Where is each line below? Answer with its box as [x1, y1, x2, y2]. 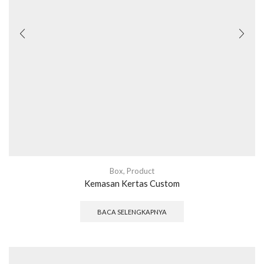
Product [127, 166, 154, 176]
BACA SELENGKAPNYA [97, 207, 167, 216]
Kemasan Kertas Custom [84, 177, 180, 189]
